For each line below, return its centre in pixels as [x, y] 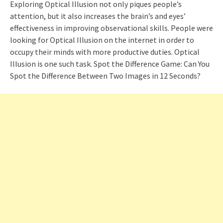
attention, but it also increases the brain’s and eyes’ [98, 16]
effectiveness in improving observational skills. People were [111, 28]
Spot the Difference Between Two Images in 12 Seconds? [105, 75]
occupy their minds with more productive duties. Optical [105, 52]
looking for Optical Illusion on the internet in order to [102, 40]
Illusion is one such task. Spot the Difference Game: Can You [110, 63]
